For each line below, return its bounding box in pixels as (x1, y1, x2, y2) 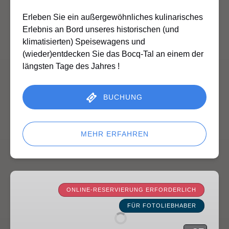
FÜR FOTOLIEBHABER (127, 202, 196, 209)
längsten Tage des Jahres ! (22, 61, 120, 71)
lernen (10, 184, 33, 193)
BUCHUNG (103, 93, 143, 101)
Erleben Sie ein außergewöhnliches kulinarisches (22, 12, 203, 21)
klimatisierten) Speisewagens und (22, 37, 145, 46)
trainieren (10, 196, 44, 205)
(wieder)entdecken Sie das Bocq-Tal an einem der (22, 49, 203, 58)
